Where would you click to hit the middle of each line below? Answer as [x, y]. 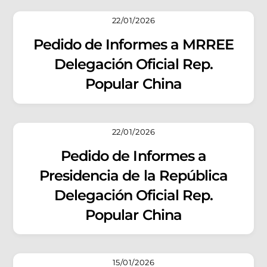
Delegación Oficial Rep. [133, 64]
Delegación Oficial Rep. [133, 195]
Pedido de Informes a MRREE [133, 45]
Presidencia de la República [133, 175]
